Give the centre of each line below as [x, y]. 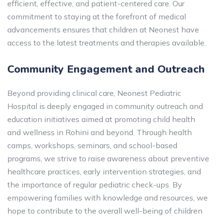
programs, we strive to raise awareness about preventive [108, 158]
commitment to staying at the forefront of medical [97, 16]
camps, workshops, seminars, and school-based [92, 145]
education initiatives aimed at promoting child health [101, 119]
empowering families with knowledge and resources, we [108, 198]
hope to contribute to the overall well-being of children [105, 211]
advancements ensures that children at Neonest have [103, 30]
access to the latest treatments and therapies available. [107, 43]
